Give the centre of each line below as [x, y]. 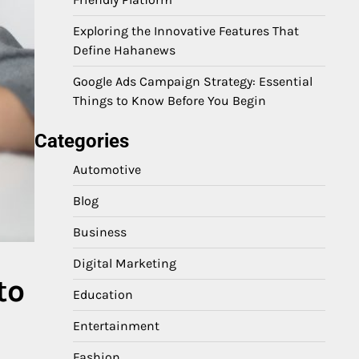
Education [103, 294]
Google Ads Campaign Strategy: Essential [193, 81]
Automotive [107, 169]
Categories [82, 141]
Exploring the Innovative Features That [186, 31]
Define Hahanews [124, 50]
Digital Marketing [125, 263]
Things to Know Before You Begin [169, 101]
